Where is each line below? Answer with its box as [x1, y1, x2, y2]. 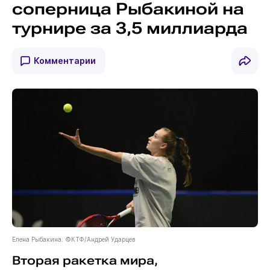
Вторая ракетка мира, [11, 254, 158, 268]
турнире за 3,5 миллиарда [11, 18, 248, 38]
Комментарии [33, 55, 96, 66]
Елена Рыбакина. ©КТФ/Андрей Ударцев [11, 236, 135, 243]
